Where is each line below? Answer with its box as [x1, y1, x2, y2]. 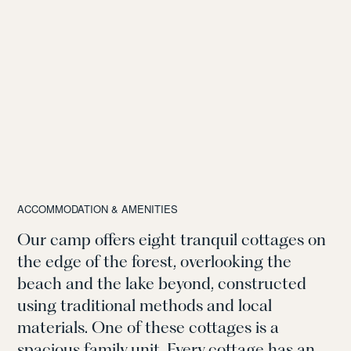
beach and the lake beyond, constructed [17, 273, 307, 294]
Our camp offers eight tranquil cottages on [17, 230, 327, 250]
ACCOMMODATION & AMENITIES [17, 201, 179, 217]
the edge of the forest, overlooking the [17, 251, 292, 272]
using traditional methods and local [17, 295, 273, 316]
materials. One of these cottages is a [17, 317, 280, 338]
